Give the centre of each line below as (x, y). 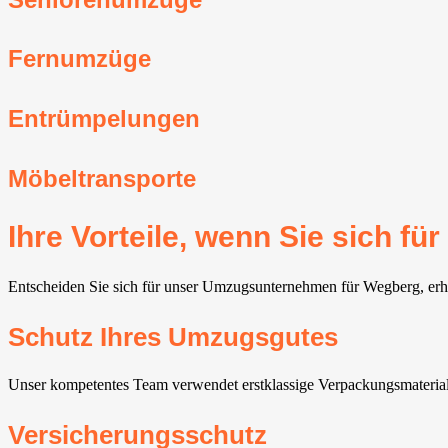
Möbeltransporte (102, 179)
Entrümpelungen (104, 119)
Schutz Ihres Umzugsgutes (173, 337)
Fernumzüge (79, 59)
